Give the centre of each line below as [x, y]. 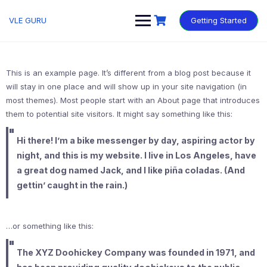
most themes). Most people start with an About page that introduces [133, 100]
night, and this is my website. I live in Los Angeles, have [136, 155]
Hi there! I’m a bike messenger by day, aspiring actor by [136, 140]
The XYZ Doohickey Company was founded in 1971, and [136, 253]
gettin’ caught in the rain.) [72, 185]
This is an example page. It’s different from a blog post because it [128, 73]
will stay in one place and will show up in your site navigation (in [126, 86]
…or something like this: [50, 226]
